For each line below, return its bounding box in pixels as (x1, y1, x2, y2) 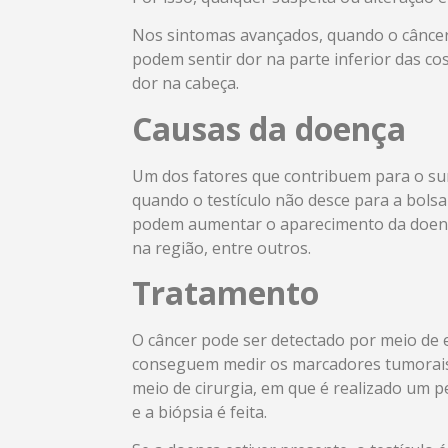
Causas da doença (132, 106, 406, 150)
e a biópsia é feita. (132, 400, 267, 423)
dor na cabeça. (132, 72, 239, 95)
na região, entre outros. (132, 236, 311, 259)
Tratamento (132, 270, 319, 314)
